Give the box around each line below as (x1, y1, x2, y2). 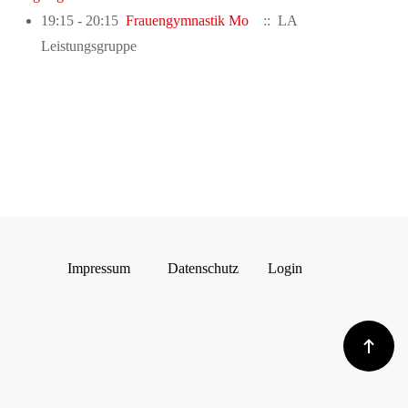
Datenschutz (168, 260, 239, 276)
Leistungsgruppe (41, 38, 137, 55)
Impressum (67, 260, 130, 276)
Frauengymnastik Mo (126, 13, 249, 29)
